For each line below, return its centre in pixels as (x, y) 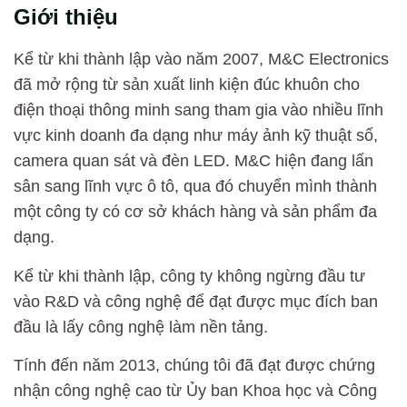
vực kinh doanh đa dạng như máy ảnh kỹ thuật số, (196, 136)
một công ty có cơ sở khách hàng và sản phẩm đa (195, 212)
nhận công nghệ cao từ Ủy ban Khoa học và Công (195, 390)
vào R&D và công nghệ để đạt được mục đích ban (196, 301)
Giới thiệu (66, 17)
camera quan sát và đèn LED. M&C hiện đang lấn (194, 161)
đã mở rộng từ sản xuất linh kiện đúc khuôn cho (187, 85)
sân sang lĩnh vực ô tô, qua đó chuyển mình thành (195, 187)
